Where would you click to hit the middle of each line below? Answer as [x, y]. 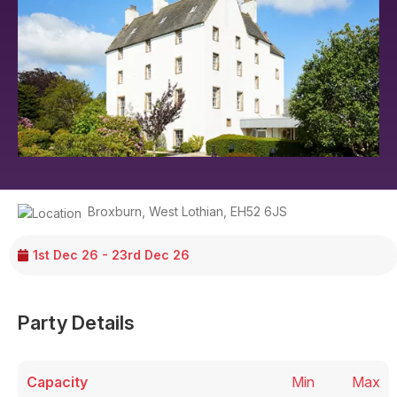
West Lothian [186, 211]
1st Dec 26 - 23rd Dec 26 [112, 255]
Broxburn [115, 211]
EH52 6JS [259, 211]
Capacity [57, 381]
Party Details [76, 322]
